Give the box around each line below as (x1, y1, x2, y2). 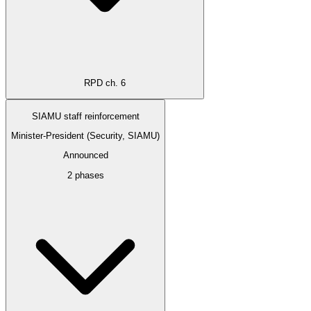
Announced (62, 150, 108, 161)
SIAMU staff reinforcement (31, 110, 140, 121)
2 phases (67, 169, 104, 180)
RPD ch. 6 (84, 77, 126, 88)
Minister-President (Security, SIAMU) (11, 130, 160, 141)
